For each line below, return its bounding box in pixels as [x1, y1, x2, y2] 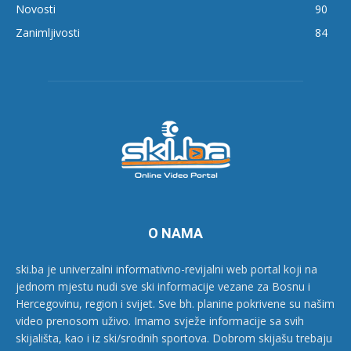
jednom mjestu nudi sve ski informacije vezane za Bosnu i [16, 279, 310, 295]
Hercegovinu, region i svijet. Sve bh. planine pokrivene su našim [16, 296, 335, 312]
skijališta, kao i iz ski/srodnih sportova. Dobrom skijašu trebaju [16, 331, 332, 346]
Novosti [16, 2, 56, 17]
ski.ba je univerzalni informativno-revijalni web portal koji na [16, 262, 317, 277]
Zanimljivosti [16, 25, 80, 41]
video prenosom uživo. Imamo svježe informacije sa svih [16, 313, 304, 329]
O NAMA [148, 225, 203, 242]
